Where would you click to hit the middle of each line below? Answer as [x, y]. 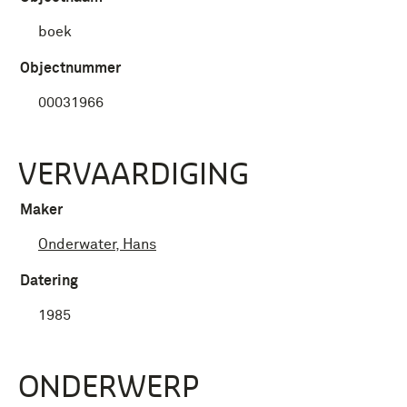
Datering [49, 281]
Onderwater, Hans [97, 244]
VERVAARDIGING [134, 173]
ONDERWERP [109, 386]
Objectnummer [70, 68]
